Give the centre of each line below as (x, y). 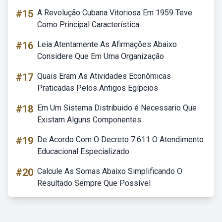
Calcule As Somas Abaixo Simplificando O (110, 171)
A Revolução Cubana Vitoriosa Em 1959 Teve (115, 13)
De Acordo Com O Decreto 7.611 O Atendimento (120, 139)
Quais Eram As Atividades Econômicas (104, 76)
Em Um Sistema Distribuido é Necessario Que (117, 108)
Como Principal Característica (88, 25)
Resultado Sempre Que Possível (94, 183)
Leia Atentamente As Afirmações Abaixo (107, 44)
